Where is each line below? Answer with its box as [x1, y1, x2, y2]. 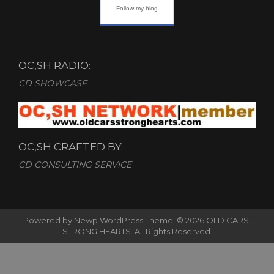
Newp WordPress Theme [74, 215, 173, 225]
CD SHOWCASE [18, 77, 87, 89]
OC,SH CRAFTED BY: [18, 140, 123, 153]
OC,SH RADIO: [18, 59, 91, 72]
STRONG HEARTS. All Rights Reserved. [62, 226, 212, 236]
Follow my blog [116, 4, 158, 12]
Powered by [23, 215, 74, 225]
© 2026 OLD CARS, [177, 215, 251, 225]
